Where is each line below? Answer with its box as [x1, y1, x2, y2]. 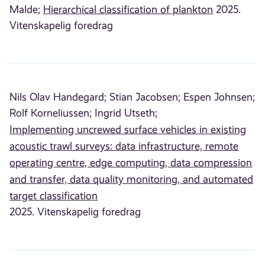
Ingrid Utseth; [95, 106, 158, 119]
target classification [9, 189, 98, 202]
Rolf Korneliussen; [9, 106, 92, 119]
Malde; [9, 3, 41, 15]
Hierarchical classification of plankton [43, 3, 214, 15]
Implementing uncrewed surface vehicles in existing [9, 123, 247, 135]
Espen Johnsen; [183, 91, 256, 103]
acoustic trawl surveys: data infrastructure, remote [9, 140, 239, 152]
